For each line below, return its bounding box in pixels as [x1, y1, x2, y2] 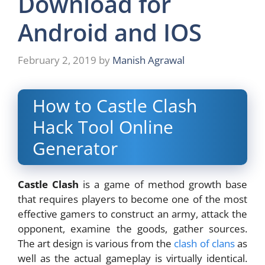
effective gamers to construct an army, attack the [18, 207, 247, 221]
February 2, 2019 [18, 53, 96, 67]
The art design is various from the [18, 237, 174, 250]
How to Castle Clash [33, 93, 197, 118]
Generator [33, 136, 118, 160]
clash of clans [174, 237, 235, 250]
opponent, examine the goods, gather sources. [18, 222, 247, 235]
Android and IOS [18, 15, 202, 49]
